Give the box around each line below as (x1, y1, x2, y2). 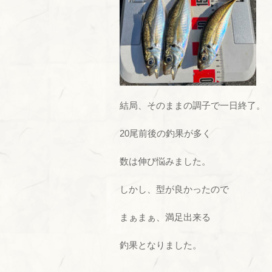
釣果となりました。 (120, 240, 202, 250)
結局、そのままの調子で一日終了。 (120, 100, 265, 110)
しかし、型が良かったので (120, 184, 229, 194)
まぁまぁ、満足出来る (120, 212, 211, 222)
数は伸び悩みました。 (120, 156, 211, 166)
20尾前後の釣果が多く (120, 128, 211, 138)
